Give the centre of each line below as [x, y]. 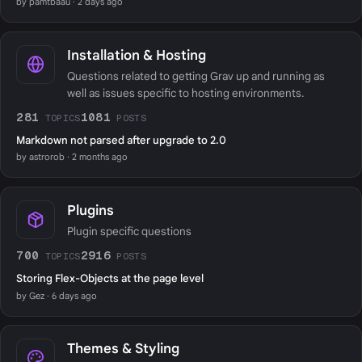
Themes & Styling [123, 348]
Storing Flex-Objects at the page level [110, 279]
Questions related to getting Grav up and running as [196, 77]
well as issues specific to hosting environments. [185, 94]
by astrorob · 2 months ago [72, 157]
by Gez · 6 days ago [57, 295]
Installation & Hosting [136, 55]
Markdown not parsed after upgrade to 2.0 [122, 141]
